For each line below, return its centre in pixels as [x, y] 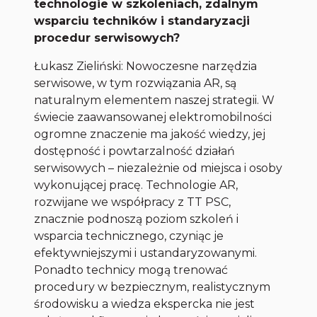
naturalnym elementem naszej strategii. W [155, 100]
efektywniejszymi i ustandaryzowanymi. [146, 253]
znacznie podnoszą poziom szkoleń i [137, 219]
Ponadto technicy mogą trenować [131, 270]
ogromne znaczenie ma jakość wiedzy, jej [150, 134]
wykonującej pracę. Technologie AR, [136, 185]
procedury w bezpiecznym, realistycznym [152, 287]
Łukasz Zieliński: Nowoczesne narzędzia [146, 67]
